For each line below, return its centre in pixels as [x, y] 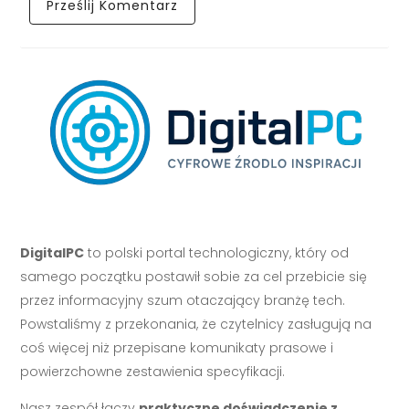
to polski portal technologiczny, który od [217, 253]
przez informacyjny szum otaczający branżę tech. [183, 301]
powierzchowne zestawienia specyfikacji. [153, 372]
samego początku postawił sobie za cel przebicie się [194, 277]
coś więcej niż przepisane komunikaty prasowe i [177, 348]
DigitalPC [52, 253]
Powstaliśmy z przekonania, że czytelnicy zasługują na [196, 325]
